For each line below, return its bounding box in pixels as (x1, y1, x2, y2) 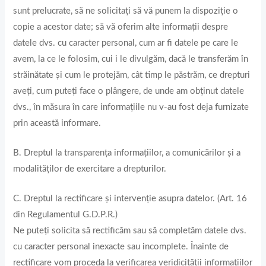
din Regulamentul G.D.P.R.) (13, 210, 118, 220)
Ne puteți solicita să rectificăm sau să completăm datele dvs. (13, 226, 247, 236)
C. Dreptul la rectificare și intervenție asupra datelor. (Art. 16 (13, 194, 248, 204)
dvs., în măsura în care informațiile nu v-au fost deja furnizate (13, 102, 249, 112)
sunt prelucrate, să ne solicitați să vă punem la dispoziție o (13, 6, 239, 15)
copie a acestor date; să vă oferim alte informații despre (13, 22, 229, 31)
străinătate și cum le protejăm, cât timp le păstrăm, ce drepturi (13, 70, 251, 80)
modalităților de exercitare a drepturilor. (13, 164, 167, 173)
